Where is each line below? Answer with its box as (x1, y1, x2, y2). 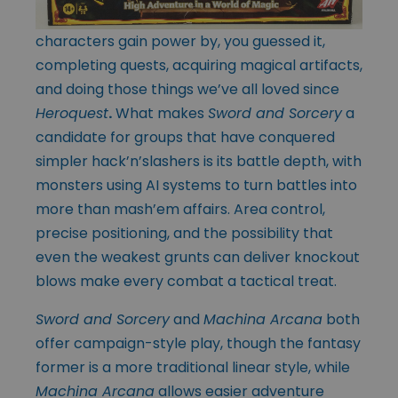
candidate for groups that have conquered (36, 127, 335, 148)
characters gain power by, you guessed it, (36, 31, 325, 52)
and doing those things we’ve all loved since (36, 79, 339, 100)
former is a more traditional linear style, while (36, 357, 350, 378)
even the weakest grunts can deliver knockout (36, 247, 360, 268)
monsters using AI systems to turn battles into (36, 175, 357, 196)
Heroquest (36, 103, 108, 124)
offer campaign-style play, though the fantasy (36, 333, 361, 354)
